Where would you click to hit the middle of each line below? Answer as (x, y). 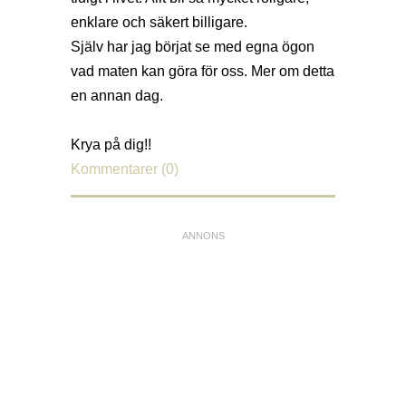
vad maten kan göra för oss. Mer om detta (203, 72)
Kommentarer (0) (125, 169)
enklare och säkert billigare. (159, 23)
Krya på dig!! (111, 145)
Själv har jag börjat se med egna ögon (193, 47)
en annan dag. (117, 96)
